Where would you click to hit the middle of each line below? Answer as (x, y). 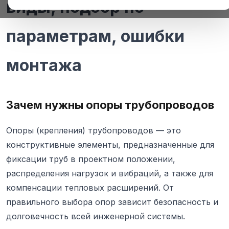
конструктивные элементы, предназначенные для (110, 145)
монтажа (44, 65)
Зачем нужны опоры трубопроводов (110, 105)
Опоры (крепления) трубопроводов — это (94, 131)
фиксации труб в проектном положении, (91, 159)
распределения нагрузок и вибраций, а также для (110, 174)
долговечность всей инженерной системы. (96, 216)
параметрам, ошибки (95, 36)
